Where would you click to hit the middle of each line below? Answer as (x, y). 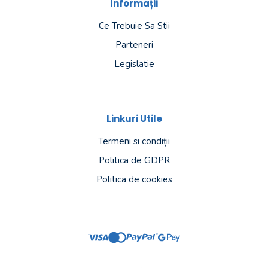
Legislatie (134, 64)
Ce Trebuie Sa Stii (134, 25)
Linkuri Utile (134, 118)
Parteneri (134, 45)
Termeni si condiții (134, 141)
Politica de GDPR (134, 160)
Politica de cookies (134, 179)
